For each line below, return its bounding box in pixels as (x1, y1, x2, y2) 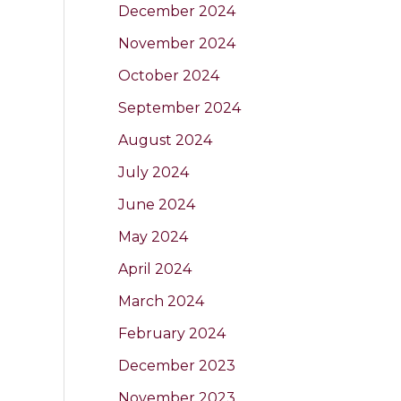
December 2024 (118, 2, 235, 20)
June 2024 (118, 195, 195, 213)
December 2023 (118, 356, 235, 374)
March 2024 (118, 292, 204, 310)
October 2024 (118, 66, 219, 84)
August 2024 (118, 131, 212, 149)
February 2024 (118, 324, 226, 342)
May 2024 (118, 227, 188, 245)
